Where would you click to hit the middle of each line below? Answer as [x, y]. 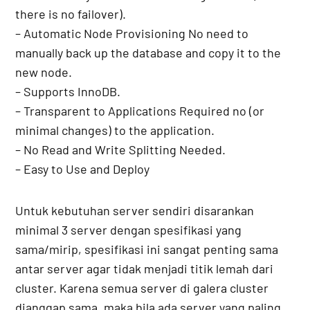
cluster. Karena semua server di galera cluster [142, 288]
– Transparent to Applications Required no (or [140, 111]
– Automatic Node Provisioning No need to [132, 34]
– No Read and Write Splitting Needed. [121, 150]
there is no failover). [71, 14]
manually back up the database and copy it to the [148, 53]
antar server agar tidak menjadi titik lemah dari [145, 269]
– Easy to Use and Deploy [83, 169]
